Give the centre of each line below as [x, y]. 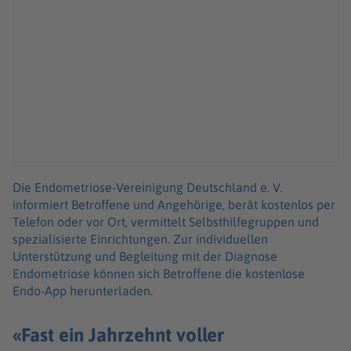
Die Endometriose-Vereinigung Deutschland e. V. [147, 187]
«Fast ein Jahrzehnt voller [118, 335]
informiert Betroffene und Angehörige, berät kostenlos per [174, 204]
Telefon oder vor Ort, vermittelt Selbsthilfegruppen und [166, 221]
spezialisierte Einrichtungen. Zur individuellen [140, 239]
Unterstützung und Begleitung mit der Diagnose [145, 256]
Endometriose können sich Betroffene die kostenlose [159, 273]
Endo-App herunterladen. [83, 290]
